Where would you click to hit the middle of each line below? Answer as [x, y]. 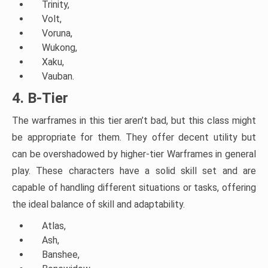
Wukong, [60, 48]
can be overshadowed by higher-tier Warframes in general [134, 154]
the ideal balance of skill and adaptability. [98, 205]
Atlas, [54, 226]
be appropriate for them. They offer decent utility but [134, 138]
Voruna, [57, 33]
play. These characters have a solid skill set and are [134, 171]
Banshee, [61, 255]
